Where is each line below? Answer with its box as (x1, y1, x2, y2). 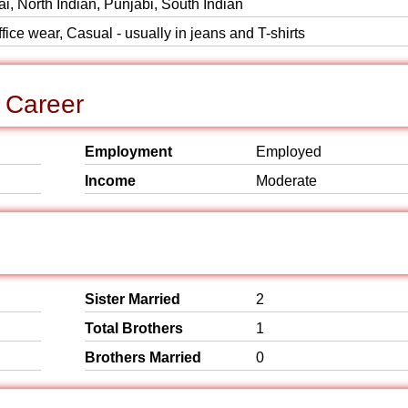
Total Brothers (85, 321, 183, 336)
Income (85, 173, 136, 189)
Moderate (256, 173, 317, 189)
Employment (85, 144, 172, 159)
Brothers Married (85, 350, 201, 365)
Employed (256, 144, 321, 159)
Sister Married (85, 291, 180, 307)
